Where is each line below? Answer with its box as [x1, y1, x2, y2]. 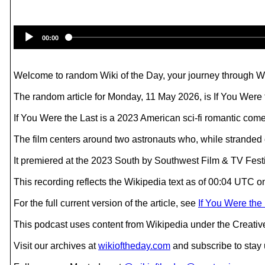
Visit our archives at [14, 241, 98, 251]
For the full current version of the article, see [14, 198, 198, 208]
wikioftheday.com [98, 241, 170, 251]
